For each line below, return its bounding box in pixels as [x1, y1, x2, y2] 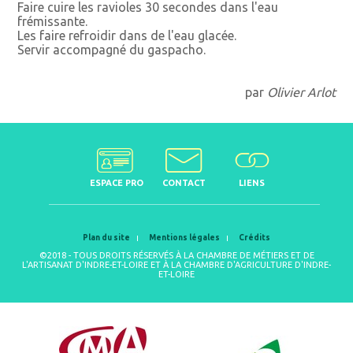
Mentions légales [149, 233, 220, 243]
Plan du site [83, 233, 130, 243]
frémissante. [17, 14, 88, 29]
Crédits [239, 233, 270, 243]
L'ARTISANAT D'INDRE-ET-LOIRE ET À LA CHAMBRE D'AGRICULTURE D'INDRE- [22, 260, 331, 270]
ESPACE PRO [89, 178, 143, 188]
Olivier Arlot [266, 85, 336, 100]
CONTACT [162, 178, 206, 188]
